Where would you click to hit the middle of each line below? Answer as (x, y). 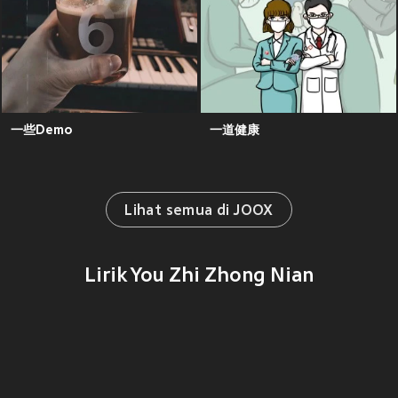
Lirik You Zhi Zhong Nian (199, 277)
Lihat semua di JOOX (199, 212)
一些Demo (42, 130)
